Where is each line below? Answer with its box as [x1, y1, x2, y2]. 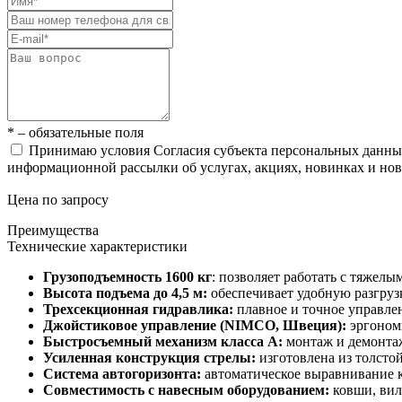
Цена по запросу [7, 192, 109, 208]
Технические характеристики [7, 239, 188, 255]
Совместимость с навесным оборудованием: [43, 382, 333, 398]
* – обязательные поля [7, 125, 144, 141]
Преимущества [7, 223, 99, 239]
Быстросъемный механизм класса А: [43, 334, 286, 350]
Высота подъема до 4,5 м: [43, 285, 207, 301]
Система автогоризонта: [43, 366, 201, 382]
